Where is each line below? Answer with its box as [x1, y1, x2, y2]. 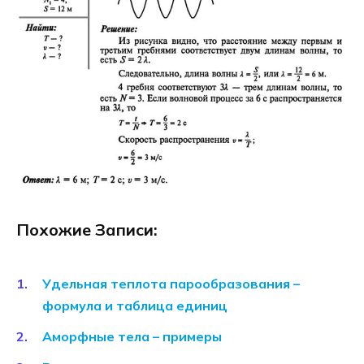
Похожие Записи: [16, 219, 158, 240]
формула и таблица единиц [42, 297, 227, 314]
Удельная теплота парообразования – [42, 275, 300, 292]
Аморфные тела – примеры [42, 327, 222, 344]
